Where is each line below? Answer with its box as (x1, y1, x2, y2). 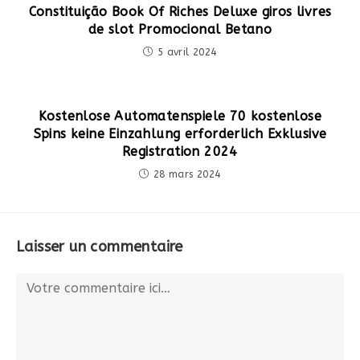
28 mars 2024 (153, 169, 221, 180)
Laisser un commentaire (16, 238, 183, 256)
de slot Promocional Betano (88, 22, 272, 37)
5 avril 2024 (157, 47, 217, 58)
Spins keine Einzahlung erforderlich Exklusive (33, 126, 327, 141)
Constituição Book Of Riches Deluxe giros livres (28, 4, 332, 19)
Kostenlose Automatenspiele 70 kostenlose (39, 108, 321, 124)
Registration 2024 (122, 144, 238, 159)
